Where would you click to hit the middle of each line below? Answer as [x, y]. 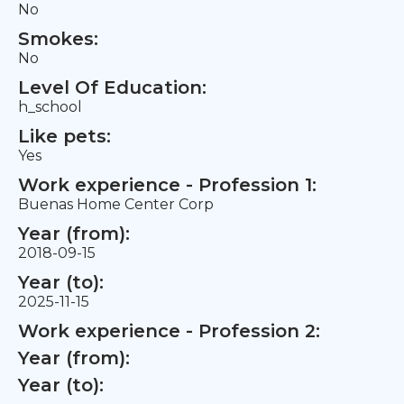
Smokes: [58, 39]
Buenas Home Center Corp [116, 204]
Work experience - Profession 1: [167, 185]
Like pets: [64, 136]
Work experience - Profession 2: [169, 331]
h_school [50, 107]
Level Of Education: [112, 87]
